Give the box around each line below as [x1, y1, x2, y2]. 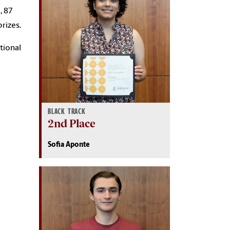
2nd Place [48, 117, 95, 130]
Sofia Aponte [48, 141, 90, 149]
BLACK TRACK [48, 107, 86, 116]
